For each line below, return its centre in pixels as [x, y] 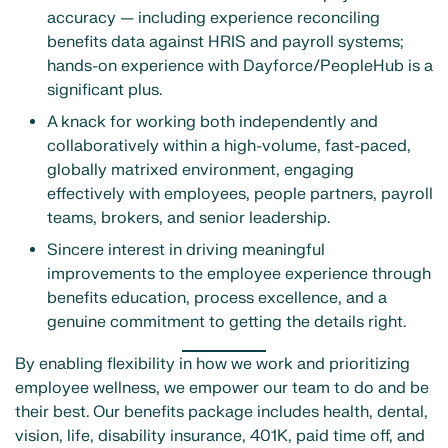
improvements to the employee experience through [239, 273]
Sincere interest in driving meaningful [186, 249]
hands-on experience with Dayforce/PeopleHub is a [240, 65]
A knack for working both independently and [212, 121]
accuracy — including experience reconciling [213, 17]
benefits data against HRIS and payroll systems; [225, 41]
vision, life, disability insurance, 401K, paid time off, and [220, 435]
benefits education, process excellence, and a [217, 297]
